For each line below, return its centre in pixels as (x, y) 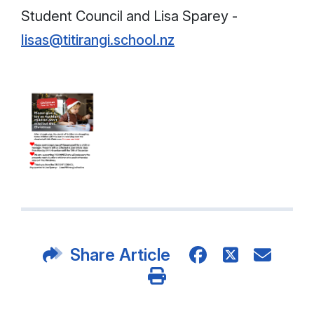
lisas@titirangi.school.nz (98, 40)
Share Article (121, 254)
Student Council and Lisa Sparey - (129, 16)
